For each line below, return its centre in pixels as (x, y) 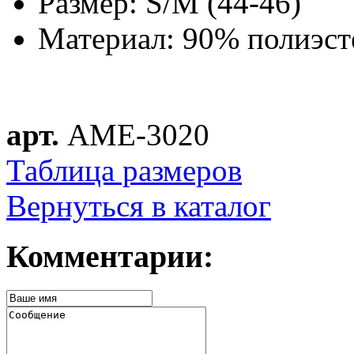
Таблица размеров (124, 170)
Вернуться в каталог (139, 205)
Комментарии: (110, 257)
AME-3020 (134, 134)
